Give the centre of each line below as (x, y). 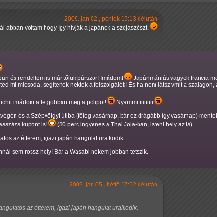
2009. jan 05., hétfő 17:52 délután (113, 184)
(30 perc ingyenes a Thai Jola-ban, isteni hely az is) (124, 124)
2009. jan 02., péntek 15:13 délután (111, 19)
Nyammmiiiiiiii (135, 102)
